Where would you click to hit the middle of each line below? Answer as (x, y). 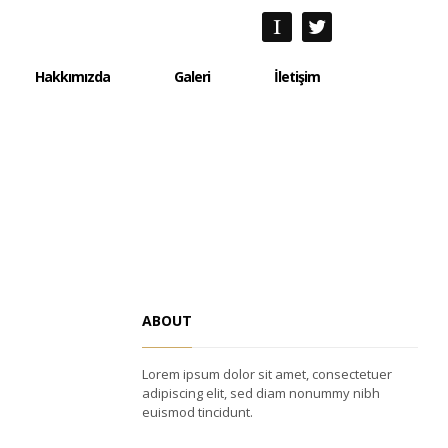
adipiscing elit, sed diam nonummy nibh (261, 393)
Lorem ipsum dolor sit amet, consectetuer (267, 374)
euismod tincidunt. (197, 412)
